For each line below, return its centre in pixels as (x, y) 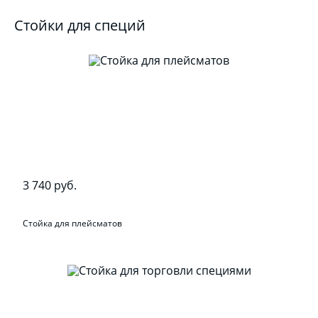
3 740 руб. (50, 185)
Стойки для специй (80, 25)
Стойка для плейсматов (73, 224)
